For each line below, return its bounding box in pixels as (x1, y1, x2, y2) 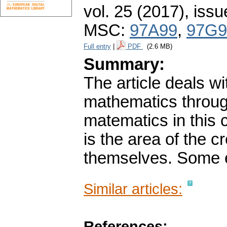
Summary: (84, 55, 165, 74)
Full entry (84, 43, 111, 51)
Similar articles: (84, 180, 182, 198)
